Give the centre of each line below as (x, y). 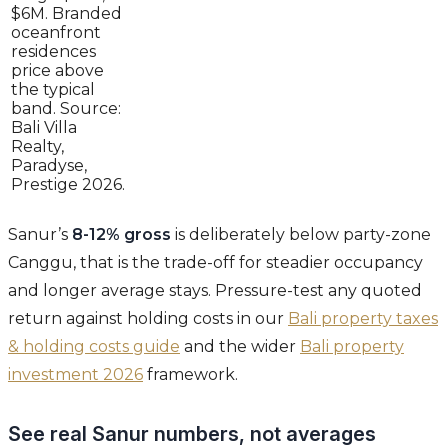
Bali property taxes (363, 319)
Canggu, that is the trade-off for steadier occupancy (215, 263)
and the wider (240, 347)
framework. (190, 375)
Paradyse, (49, 166)
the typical (53, 90)
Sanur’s (40, 235)
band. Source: (66, 109)
